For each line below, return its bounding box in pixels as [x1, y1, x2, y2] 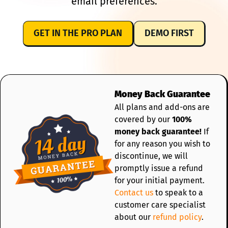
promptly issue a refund [115, 163, 203, 173]
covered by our [115, 114, 172, 124]
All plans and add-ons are [115, 102, 210, 112]
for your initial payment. [115, 175, 205, 185]
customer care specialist [115, 199, 206, 210]
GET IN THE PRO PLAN [33, 27, 122, 39]
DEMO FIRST [144, 27, 194, 39]
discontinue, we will [115, 151, 188, 161]
